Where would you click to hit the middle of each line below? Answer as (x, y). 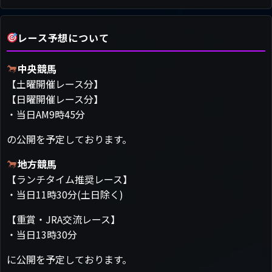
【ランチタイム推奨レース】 (70, 179)
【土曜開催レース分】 (55, 83)
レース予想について (63, 37)
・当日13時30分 (42, 234)
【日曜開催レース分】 (55, 99)
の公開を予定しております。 (69, 139)
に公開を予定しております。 (69, 259)
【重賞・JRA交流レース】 (63, 219)
